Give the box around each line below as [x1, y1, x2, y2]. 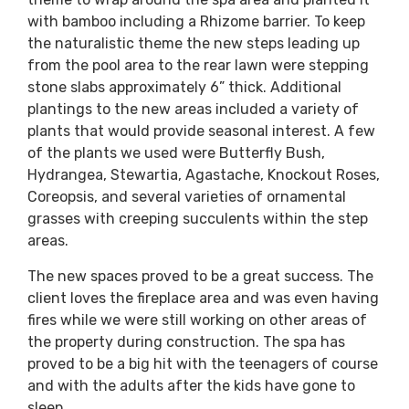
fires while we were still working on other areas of [27, 310, 367, 329]
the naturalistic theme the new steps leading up [27, 35, 360, 53]
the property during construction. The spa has [27, 332, 345, 351]
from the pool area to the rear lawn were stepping [27, 57, 369, 75]
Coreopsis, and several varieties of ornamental [27, 188, 346, 206]
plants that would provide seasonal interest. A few [27, 122, 375, 141]
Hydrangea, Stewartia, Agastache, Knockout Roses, [27, 166, 380, 184]
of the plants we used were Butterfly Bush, [27, 144, 325, 163]
